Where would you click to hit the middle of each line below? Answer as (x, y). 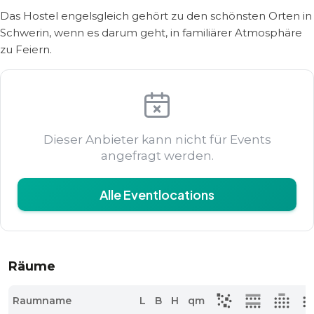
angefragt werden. (157, 156)
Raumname (42, 301)
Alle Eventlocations (157, 194)
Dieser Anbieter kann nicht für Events (157, 139)
